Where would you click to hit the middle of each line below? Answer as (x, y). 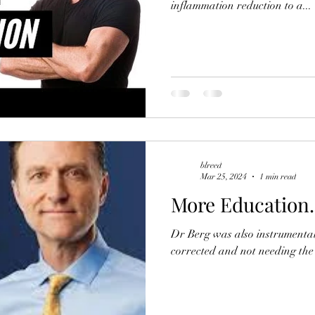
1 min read (278, 176)
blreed (211, 165)
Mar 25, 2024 (224, 176)
